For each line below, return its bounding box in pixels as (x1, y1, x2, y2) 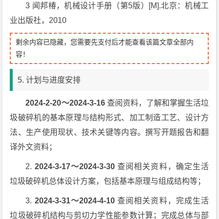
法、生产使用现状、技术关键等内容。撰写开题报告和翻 (10, 128, 209, 136)
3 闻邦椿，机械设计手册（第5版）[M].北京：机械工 (25, 1, 209, 10)
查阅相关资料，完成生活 (117, 197, 209, 205)
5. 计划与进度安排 (18, 76, 81, 84)
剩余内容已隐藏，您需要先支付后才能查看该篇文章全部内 (16, 38, 194, 46)
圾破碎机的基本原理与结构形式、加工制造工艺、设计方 (10, 113, 209, 122)
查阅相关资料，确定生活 (114, 162, 209, 171)
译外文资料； (10, 143, 57, 151)
